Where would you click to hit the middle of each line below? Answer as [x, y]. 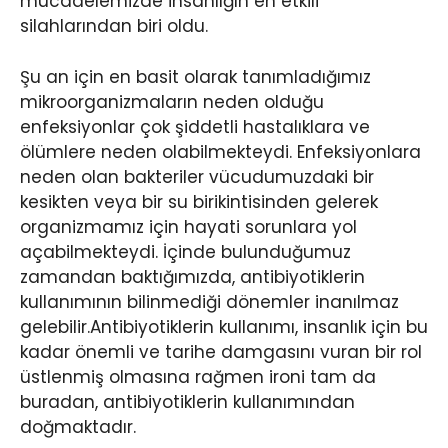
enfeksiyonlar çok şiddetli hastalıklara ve [195, 126]
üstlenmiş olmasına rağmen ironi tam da [198, 376]
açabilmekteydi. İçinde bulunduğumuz [185, 251]
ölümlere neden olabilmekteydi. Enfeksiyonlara [220, 151]
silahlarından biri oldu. [114, 26]
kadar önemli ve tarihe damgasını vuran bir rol [221, 351]
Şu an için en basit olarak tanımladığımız [195, 76]
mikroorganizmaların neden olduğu [172, 101]
